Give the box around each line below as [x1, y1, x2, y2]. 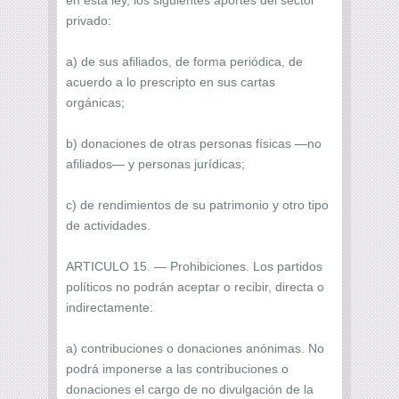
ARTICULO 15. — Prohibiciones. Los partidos [66, 258, 322, 273]
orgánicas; [66, 94, 125, 110]
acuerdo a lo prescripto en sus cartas [66, 74, 275, 89]
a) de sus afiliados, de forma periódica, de [66, 53, 303, 69]
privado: [66, 12, 111, 28]
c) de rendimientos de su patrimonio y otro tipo [66, 197, 329, 212]
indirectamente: [66, 299, 153, 314]
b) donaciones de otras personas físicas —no [66, 135, 322, 151]
